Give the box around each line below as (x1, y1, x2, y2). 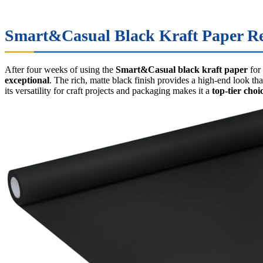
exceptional (5, 75, 49, 85)
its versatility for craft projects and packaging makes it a (5, 85, 212, 96)
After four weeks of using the (5, 64, 116, 75)
